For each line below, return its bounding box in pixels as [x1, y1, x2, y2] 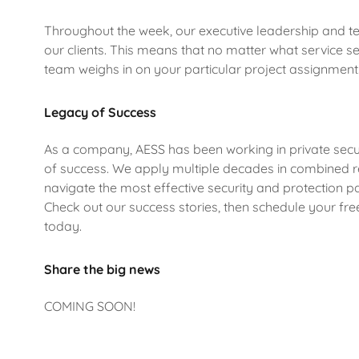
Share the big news [43, 261, 160, 277]
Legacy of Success [43, 104, 156, 120]
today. [43, 218, 82, 234]
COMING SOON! [43, 298, 135, 314]
